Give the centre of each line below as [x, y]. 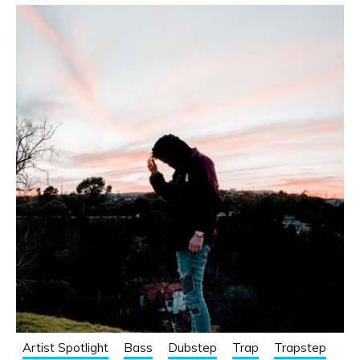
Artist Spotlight [65, 348]
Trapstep [300, 348]
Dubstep [192, 348]
